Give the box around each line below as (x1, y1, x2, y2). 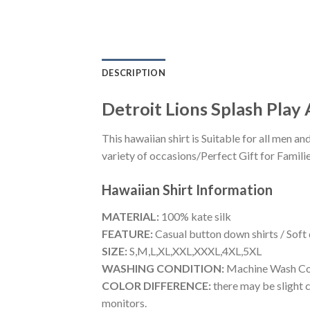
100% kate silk (159, 209, 231, 223)
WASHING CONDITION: (102, 261, 224, 275)
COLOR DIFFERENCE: (102, 278, 211, 292)
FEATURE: (102, 226, 153, 240)
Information (196, 181, 273, 198)
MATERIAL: (102, 209, 159, 223)
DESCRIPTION (102, 67, 165, 79)
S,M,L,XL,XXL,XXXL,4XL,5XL (127, 244, 262, 257)
